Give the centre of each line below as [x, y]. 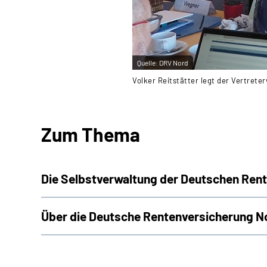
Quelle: [148, 63]
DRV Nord [174, 63]
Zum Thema [91, 134]
